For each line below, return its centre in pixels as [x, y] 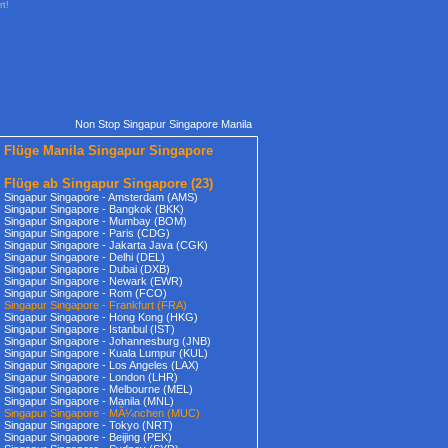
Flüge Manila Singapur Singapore [108, 150]
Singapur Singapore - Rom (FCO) [85, 293]
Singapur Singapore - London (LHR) [91, 377]
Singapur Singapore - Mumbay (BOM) [95, 221]
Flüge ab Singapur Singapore [95, 183]
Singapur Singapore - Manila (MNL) [89, 401]
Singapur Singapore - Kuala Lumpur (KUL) [106, 353]
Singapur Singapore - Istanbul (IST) [89, 329]
